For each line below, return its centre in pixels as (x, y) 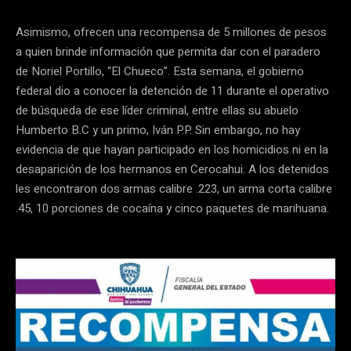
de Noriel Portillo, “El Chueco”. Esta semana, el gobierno (160, 72)
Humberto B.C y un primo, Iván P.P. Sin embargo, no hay (158, 130)
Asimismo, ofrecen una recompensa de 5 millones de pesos (171, 33)
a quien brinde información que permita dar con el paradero (168, 52)
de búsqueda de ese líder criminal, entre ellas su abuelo (159, 111)
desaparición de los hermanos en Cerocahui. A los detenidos (172, 170)
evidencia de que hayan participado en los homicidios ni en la (172, 150)
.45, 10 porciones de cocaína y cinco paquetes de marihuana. (174, 209)
